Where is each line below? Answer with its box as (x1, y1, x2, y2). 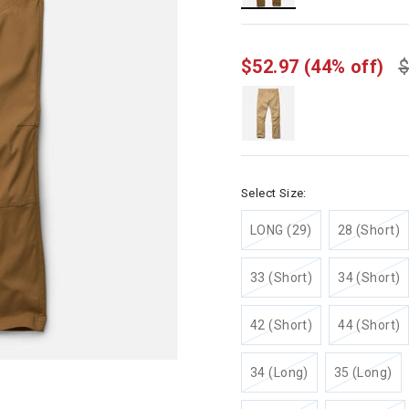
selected (268, 11, 321, 26)
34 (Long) (250, 365, 309, 380)
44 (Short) (338, 318, 401, 332)
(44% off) (303, 56, 384, 78)
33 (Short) (250, 270, 313, 285)
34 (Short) (338, 270, 401, 285)
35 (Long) (333, 365, 393, 380)
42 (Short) (250, 318, 313, 332)
